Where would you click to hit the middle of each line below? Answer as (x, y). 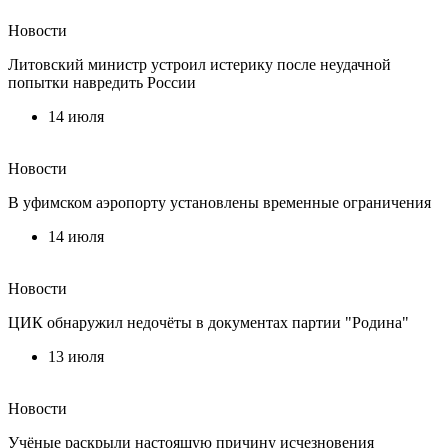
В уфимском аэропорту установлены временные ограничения (219, 202)
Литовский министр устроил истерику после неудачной (199, 64)
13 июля (76, 356)
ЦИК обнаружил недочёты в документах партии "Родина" (208, 322)
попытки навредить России (102, 82)
